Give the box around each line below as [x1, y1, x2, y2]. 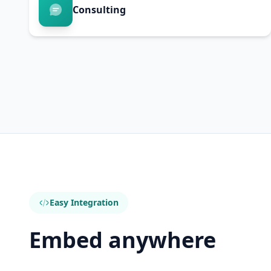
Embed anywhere [29, 225, 216, 255]
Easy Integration [50, 197, 119, 208]
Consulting [73, 3, 126, 16]
